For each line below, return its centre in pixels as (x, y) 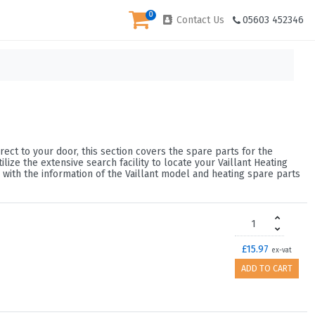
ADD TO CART (267, 269)
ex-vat (282, 250)
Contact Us (199, 20)
